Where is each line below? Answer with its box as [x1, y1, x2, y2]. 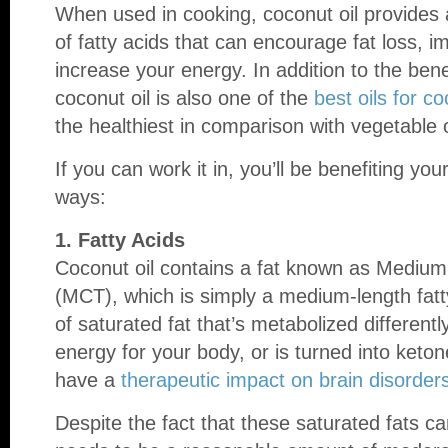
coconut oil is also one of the [55, 87, 314, 109]
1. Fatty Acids [55, 229, 185, 251]
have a [55, 369, 121, 391]
